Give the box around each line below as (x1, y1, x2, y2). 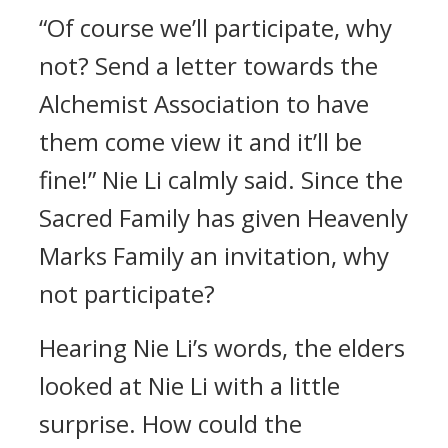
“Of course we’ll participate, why (39, 11, 392, 44)
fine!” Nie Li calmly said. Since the (39, 163, 403, 196)
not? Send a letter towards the (39, 49, 378, 82)
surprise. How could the (39, 407, 302, 440)
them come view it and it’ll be (39, 125, 362, 158)
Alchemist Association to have (39, 87, 369, 120)
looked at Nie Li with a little (39, 369, 340, 402)
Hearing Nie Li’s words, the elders (39, 331, 405, 364)
